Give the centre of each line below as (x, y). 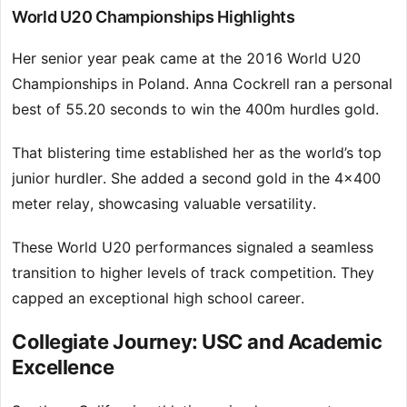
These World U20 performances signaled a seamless (193, 248)
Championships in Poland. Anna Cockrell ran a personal (202, 84)
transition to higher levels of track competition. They (193, 273)
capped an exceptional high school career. (158, 298)
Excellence (63, 367)
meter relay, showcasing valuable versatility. (164, 204)
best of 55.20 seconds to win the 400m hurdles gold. (195, 109)
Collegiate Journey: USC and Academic (197, 342)
